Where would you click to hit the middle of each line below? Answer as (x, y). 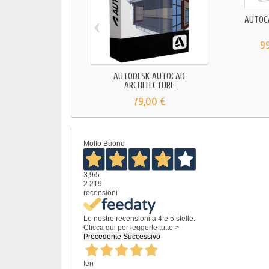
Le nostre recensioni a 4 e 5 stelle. (139, 218)
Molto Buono (104, 144)
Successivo (142, 236)
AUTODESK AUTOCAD (150, 77)
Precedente (102, 236)
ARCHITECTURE (150, 86)
